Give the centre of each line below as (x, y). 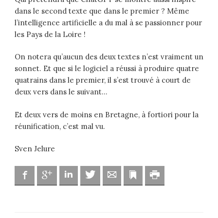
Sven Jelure (35, 149)
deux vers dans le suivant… (61, 92)
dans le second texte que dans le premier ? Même (102, 11)
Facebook (45, 175)
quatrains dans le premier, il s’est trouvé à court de (103, 80)
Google (64, 175)
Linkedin (87, 175)
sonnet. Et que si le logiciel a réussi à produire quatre (107, 69)
